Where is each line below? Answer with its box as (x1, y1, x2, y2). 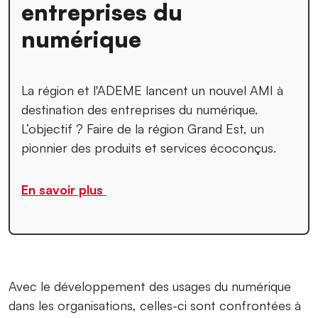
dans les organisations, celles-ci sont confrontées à (9, 297, 301, 314)
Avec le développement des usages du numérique (9, 278, 291, 295)
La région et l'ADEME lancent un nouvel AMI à (21, 82, 283, 99)
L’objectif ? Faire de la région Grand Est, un (21, 121, 264, 137)
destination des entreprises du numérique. (21, 102, 258, 118)
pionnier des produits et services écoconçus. (21, 140, 276, 156)
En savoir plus (21, 182, 106, 198)
